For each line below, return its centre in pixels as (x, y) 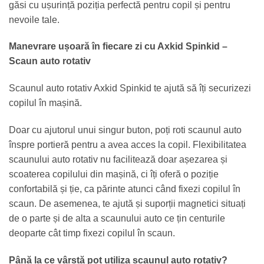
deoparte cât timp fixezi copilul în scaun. (92, 233)
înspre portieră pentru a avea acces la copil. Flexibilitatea (128, 144)
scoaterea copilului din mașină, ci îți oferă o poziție (114, 174)
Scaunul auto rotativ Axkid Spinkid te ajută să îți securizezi (130, 88)
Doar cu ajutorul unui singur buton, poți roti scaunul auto (125, 130)
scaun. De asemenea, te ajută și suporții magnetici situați (127, 203)
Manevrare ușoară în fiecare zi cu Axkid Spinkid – (118, 47)
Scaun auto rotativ (50, 61)
